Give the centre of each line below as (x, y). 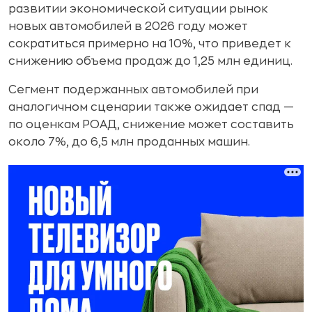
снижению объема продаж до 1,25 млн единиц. (150, 61)
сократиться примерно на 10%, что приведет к (150, 44)
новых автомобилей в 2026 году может (128, 26)
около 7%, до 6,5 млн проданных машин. (129, 142)
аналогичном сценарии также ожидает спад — (151, 107)
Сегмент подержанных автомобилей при (133, 90)
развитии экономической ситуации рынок (138, 9)
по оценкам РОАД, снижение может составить (151, 125)
